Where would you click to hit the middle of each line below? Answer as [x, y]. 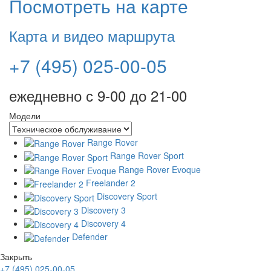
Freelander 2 [111, 182]
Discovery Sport [127, 196]
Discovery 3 [103, 210]
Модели [25, 116]
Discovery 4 [103, 223]
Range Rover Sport [147, 156]
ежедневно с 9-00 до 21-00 [98, 95]
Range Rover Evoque [160, 169]
